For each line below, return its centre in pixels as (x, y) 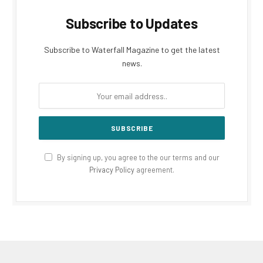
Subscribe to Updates (132, 23)
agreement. (154, 170)
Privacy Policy (112, 170)
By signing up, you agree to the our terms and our (137, 158)
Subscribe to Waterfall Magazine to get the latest (132, 50)
